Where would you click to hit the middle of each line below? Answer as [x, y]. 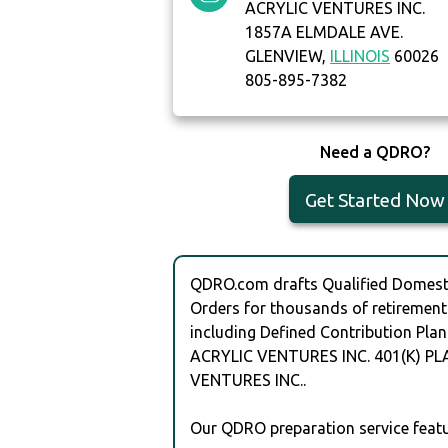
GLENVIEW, [288, 56]
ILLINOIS [360, 56]
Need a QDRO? [374, 152]
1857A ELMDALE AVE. [324, 32]
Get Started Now [374, 200]
